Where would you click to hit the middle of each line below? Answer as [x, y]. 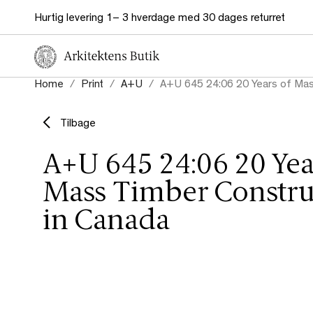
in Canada [106, 223]
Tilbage [78, 125]
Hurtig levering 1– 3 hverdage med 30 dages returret [160, 19]
